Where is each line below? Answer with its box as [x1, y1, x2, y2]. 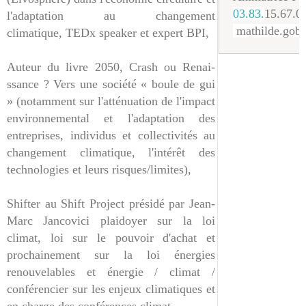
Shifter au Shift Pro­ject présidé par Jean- [7, 197, 215, 210]
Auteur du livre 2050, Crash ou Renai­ [7, 60, 215, 74]
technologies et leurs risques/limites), [7, 163, 191, 176]
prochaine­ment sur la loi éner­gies [7, 248, 215, 262]
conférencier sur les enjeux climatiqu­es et [7, 282, 215, 296]
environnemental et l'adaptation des [7, 111, 215, 125]
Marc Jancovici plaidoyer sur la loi [7, 214, 215, 227]
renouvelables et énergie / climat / [7, 265, 215, 279]
